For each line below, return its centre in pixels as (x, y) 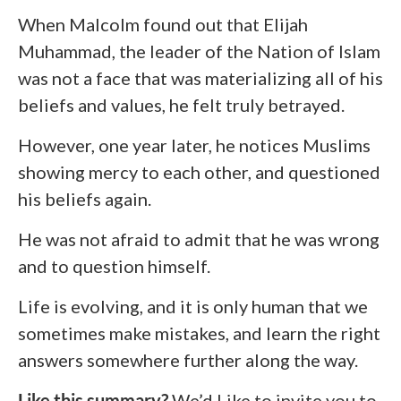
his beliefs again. (85, 198)
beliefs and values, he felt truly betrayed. (181, 104)
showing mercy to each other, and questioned (199, 171)
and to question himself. (114, 265)
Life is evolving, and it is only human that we (193, 306)
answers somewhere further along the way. (188, 359)
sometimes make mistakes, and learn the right (199, 333)
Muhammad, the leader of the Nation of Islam (199, 51)
